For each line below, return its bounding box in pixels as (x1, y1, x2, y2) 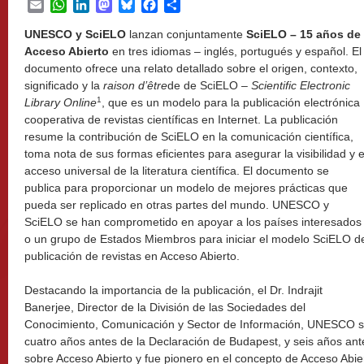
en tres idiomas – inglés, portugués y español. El (112, 45, 362, 58)
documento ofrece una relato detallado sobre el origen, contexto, (24, 62, 357, 75)
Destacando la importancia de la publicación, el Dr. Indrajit (24, 284, 323, 297)
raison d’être (103, 79, 167, 92)
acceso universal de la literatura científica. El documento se (24, 164, 329, 177)
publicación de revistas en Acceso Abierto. (24, 249, 240, 262)
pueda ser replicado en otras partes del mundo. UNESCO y (24, 198, 329, 211)
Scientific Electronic (251, 79, 350, 92)
